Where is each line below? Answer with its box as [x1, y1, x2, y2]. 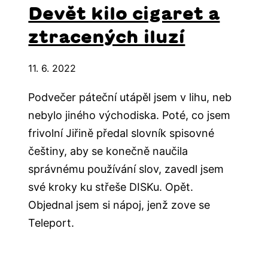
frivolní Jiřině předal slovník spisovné [28, 127, 215, 140]
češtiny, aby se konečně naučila [28, 145, 188, 158]
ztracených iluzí [28, 28, 185, 46]
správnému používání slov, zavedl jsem [28, 163, 224, 176]
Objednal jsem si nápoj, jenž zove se [28, 199, 211, 212]
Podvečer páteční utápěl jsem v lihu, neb [28, 91, 232, 104]
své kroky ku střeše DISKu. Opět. [28, 181, 194, 194]
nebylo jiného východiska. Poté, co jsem [28, 109, 231, 122]
